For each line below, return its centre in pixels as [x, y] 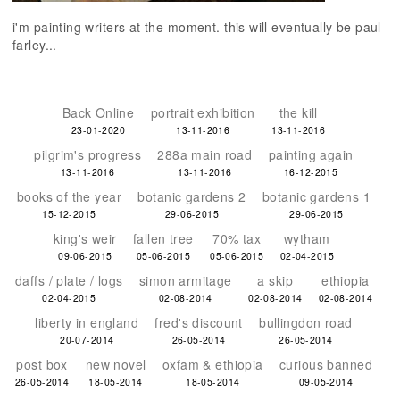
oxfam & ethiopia [212, 364]
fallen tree [163, 238]
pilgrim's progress [87, 154]
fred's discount [199, 322]
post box [42, 364]
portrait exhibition [203, 112]
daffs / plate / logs [69, 280]
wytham [307, 238]
